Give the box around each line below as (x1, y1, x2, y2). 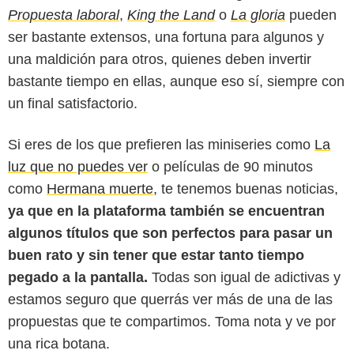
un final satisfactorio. (8, 95, 137, 111)
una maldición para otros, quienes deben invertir (8, 51, 311, 67)
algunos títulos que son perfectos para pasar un (8, 224, 333, 241)
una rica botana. (8, 335, 110, 352)
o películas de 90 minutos (148, 158, 313, 175)
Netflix (164, 220, 190, 232)
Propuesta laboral (8, 6, 119, 23)
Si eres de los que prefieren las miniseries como (8, 136, 314, 153)
